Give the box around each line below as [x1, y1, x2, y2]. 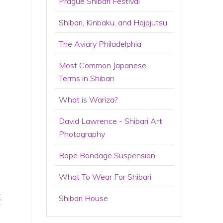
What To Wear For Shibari [59, 172, 152, 182]
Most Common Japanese [59, 60, 147, 70]
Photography [59, 129, 106, 139]
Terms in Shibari [59, 73, 114, 83]
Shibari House [59, 193, 109, 203]
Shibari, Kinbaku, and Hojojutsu [59, 17, 168, 27]
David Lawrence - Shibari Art [59, 116, 163, 126]
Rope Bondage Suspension [59, 150, 156, 160]
